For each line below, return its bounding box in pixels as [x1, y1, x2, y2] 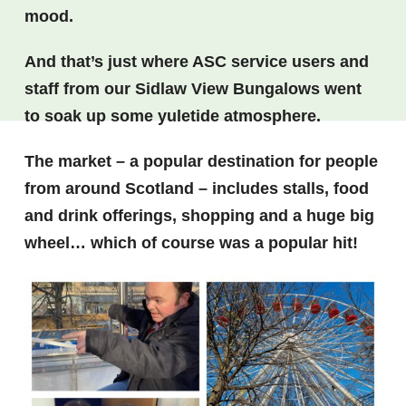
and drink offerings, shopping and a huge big [24, 206, 375, 225]
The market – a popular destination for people [24, 151, 379, 170]
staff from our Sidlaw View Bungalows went [24, 79, 362, 98]
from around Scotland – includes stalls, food [24, 179, 370, 198]
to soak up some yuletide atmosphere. [24, 106, 322, 125]
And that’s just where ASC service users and [24, 52, 370, 71]
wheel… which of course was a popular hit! [24, 233, 359, 252]
